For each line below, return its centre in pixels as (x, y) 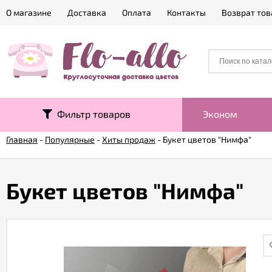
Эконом (220, 114)
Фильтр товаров (91, 114)
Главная (22, 139)
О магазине (29, 12)
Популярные (70, 139)
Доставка (87, 12)
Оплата (137, 12)
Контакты (186, 12)
